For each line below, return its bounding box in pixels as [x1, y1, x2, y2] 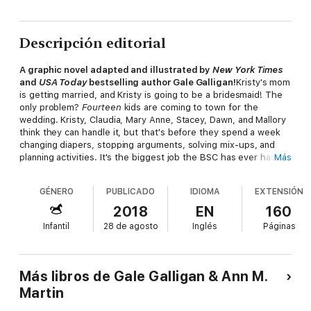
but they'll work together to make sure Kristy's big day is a [19, 165, 270, 176]
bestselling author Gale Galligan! [87, 77, 236, 88]
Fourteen [82, 102, 121, 113]
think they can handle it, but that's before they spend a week [19, 127, 281, 138]
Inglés [192, 221, 218, 232]
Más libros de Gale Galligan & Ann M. [19, 268, 268, 285]
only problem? [19, 102, 83, 113]
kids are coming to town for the [121, 102, 258, 113]
